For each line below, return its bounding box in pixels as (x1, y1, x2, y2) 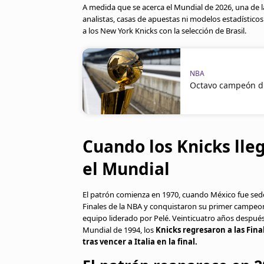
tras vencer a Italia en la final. (82, 236, 197, 247)
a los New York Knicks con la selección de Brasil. (82, 25, 246, 36)
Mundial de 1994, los (82, 225, 156, 235)
